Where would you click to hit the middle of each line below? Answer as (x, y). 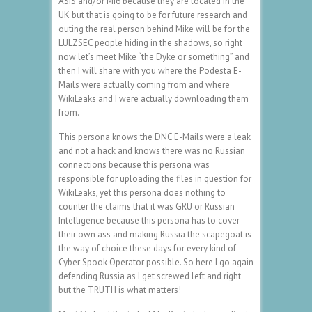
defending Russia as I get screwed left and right (150, 276)
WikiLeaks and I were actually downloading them (154, 98)
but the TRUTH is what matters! (120, 290)
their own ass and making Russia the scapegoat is (155, 234)
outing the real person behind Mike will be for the (154, 29)
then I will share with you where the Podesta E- (150, 70)
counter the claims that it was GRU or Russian (147, 206)
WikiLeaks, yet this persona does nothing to (142, 192)
